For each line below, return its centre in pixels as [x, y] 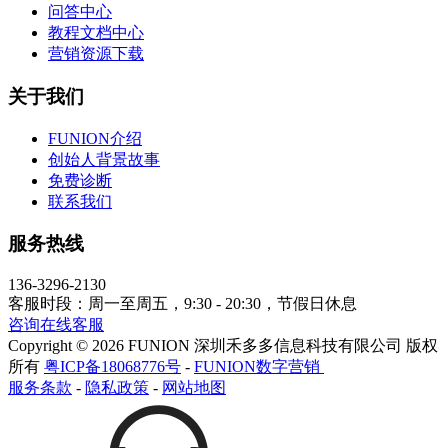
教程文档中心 [96, 33]
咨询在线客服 [56, 325]
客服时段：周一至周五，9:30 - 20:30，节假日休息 [182, 304]
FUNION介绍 [95, 138]
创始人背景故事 [104, 159]
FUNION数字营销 [257, 367]
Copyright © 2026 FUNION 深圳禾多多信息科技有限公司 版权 [223, 346]
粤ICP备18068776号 [112, 367]
